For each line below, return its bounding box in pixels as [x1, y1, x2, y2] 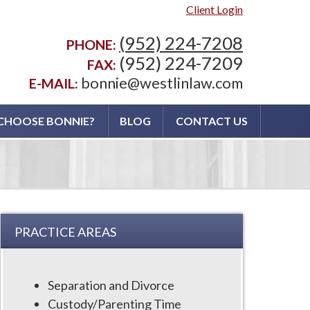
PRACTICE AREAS [15, 224, 116, 239]
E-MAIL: [29, 75, 81, 91]
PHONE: [66, 36, 119, 53]
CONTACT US [175, 114, 248, 127]
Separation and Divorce [48, 277, 174, 293]
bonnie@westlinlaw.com [81, 74, 243, 92]
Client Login [186, 3, 243, 16]
